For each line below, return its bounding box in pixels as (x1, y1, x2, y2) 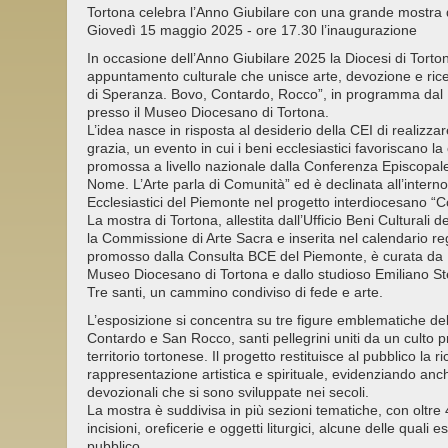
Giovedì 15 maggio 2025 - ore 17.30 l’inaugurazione (87, 22, 417, 39)
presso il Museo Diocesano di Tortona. (87, 104, 329, 121)
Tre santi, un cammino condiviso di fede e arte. (87, 284, 383, 301)
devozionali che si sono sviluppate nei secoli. (87, 384, 369, 401)
